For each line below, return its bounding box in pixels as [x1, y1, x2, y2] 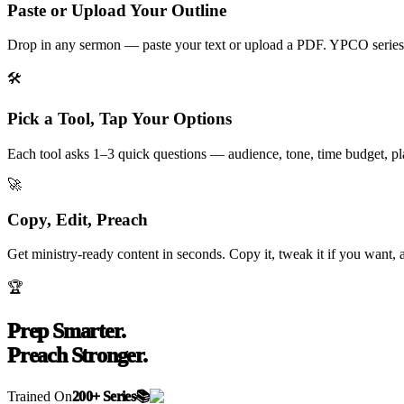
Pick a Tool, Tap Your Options [7, 109, 232, 129]
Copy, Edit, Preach [7, 209, 148, 229]
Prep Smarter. [7, 319, 125, 344]
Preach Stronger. [7, 344, 147, 368]
